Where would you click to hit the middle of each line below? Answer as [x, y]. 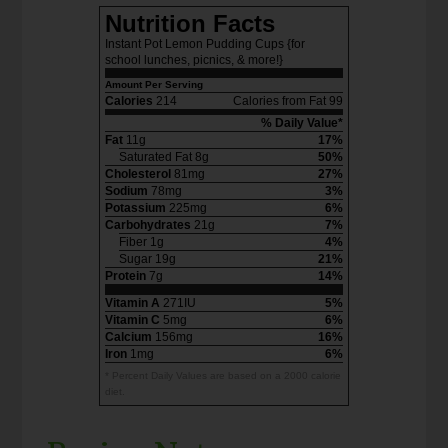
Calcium [128, 337]
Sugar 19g [147, 259]
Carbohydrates [148, 225]
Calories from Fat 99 [288, 101]
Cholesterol [138, 174]
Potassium [135, 208]
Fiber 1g [141, 242]
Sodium [126, 191]
